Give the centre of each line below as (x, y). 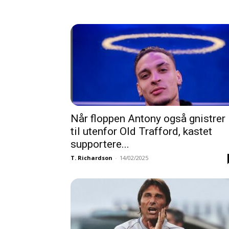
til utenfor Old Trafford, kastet (141, 131)
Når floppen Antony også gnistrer (148, 119)
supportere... (100, 144)
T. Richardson (91, 158)
